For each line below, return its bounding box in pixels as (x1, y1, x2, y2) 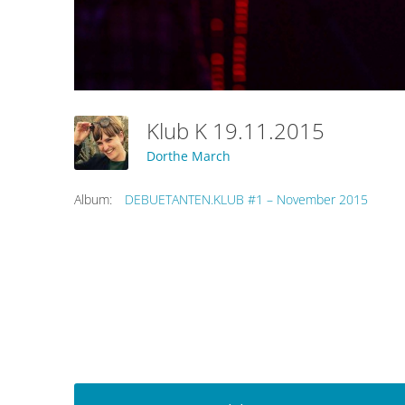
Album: (74, 190, 112, 208)
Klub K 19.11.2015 (146, 115, 335, 146)
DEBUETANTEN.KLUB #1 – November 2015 (125, 190, 368, 208)
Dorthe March (146, 147, 231, 165)
